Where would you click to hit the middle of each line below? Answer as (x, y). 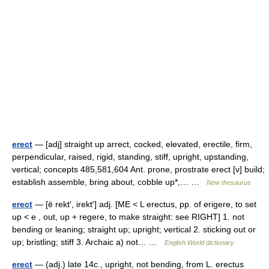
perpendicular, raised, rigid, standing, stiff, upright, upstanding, (130, 157)
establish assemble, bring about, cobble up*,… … (109, 182)
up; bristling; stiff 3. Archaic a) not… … (88, 242)
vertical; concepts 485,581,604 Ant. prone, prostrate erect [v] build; (138, 169)
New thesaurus (229, 183)
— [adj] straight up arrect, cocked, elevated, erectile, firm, (142, 144)
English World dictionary (199, 243)
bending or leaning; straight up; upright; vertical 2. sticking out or (134, 229)
